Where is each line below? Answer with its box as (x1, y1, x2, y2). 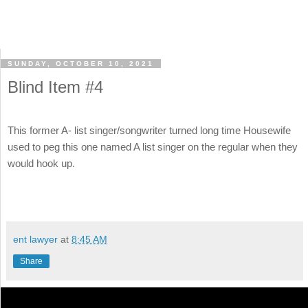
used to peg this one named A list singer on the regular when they (8, 141, 298, 153)
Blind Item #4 (8, 78, 103, 97)
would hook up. (8, 157, 75, 170)
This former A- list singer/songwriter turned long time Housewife (8, 124, 291, 137)
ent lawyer (13, 233, 58, 245)
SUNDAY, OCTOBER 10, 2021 (8, 60, 154, 68)
